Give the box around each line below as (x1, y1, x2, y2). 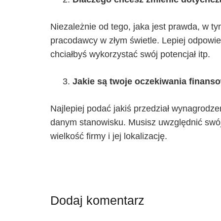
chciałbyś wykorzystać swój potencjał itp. (50, 49, 210, 60)
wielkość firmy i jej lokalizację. (50, 131, 167, 142)
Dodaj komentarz (50, 193, 148, 208)
